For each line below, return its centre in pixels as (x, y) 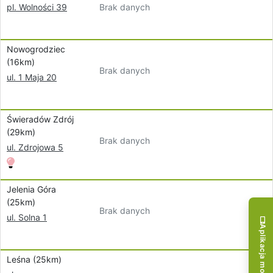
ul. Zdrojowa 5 (35, 147)
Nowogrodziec (36, 49)
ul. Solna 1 (27, 217)
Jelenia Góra (31, 189)
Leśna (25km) (34, 259)
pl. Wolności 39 (37, 7)
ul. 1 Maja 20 (32, 77)
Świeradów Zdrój (40, 119)
